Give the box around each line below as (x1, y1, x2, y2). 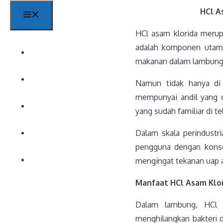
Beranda (42, 47, 75, 57)
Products (42, 101, 77, 111)
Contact (42, 127, 74, 137)
